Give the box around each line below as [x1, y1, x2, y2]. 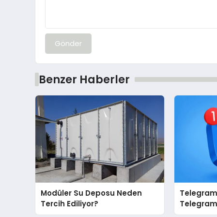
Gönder [55, 38, 82, 48]
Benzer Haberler [38, 71, 130, 87]
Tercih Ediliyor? [41, 198, 99, 209]
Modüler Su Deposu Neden [41, 187, 142, 198]
